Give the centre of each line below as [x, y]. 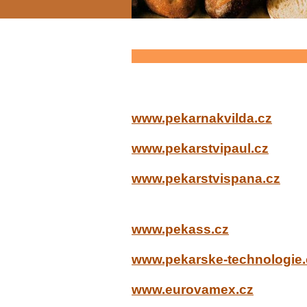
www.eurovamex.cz [193, 290]
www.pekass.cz [180, 229]
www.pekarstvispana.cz [206, 179]
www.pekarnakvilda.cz [202, 118]
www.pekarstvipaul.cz [200, 148]
